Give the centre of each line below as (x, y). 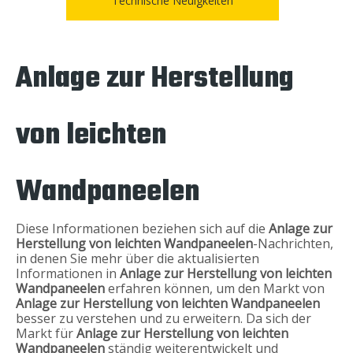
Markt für (46, 333)
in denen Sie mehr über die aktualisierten (137, 258)
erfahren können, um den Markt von (215, 288)
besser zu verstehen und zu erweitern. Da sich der (163, 318)
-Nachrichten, (293, 243)
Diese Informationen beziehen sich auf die (142, 228)
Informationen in (68, 273)
